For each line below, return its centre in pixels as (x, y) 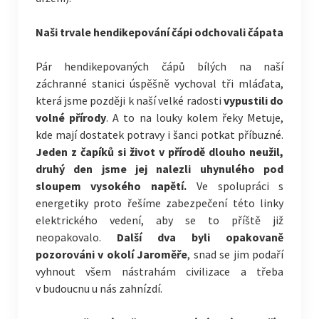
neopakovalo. (76, 237)
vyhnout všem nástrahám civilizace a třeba (159, 271)
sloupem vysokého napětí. (116, 186)
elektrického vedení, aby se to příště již (159, 220)
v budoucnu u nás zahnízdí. (99, 288)
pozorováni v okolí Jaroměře (111, 254)
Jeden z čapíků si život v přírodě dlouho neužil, (159, 152)
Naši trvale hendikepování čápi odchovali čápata (159, 32)
